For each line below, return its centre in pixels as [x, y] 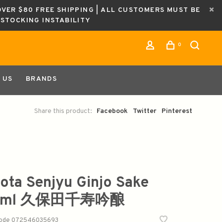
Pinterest [177, 111]
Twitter [145, 111]
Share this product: [63, 111]
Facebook [112, 111]
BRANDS [41, 79]
